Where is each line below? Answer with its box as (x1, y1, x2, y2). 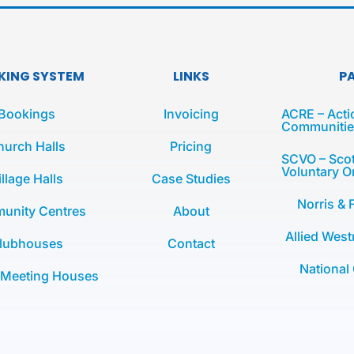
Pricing (170, 138, 213, 154)
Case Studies (151, 171, 231, 186)
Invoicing (163, 106, 219, 122)
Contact (167, 235, 215, 251)
